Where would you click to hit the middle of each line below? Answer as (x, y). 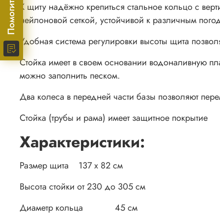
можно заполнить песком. (70, 76)
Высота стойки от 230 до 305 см (82, 187)
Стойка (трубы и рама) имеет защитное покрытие (114, 118)
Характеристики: (82, 142)
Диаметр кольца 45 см (79, 208)
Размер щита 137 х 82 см (71, 166)
